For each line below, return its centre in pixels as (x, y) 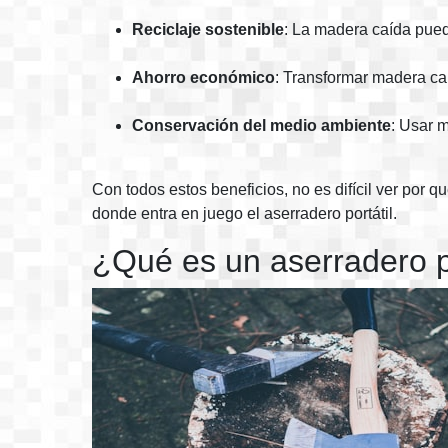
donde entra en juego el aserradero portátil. (244, 213)
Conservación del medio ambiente (261, 125)
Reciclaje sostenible (208, 29)
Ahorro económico (203, 77)
